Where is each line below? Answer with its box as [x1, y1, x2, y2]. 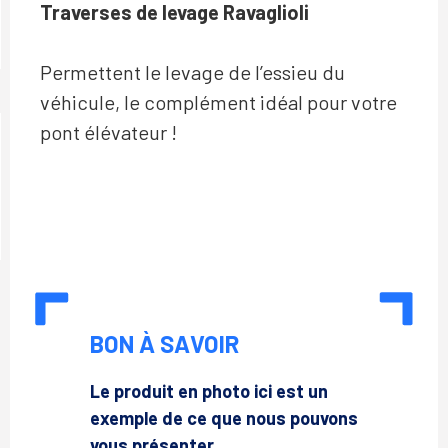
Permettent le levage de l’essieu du [40, 60, 345, 84]
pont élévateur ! [40, 120, 177, 144]
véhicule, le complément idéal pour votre [40, 90, 397, 114]
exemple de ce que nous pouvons [90, 407, 358, 429]
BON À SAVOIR [90, 329, 239, 358]
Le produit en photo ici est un [90, 380, 328, 402]
